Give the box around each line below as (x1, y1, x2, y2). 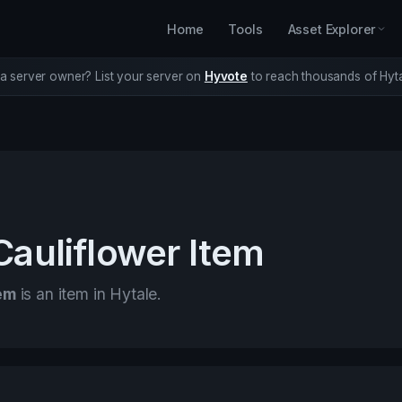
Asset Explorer (287, 21, 377, 37)
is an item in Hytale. (15, 284, 162, 303)
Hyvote (204, 69, 248, 83)
